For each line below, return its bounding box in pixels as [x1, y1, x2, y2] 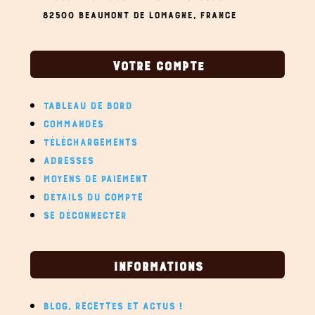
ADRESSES [43, 151, 94, 165]
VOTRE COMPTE [111, 56, 204, 72]
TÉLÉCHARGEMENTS [43, 133, 138, 146]
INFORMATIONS [112, 256, 202, 272]
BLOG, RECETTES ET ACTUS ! [43, 297, 184, 310]
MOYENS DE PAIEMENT [43, 169, 148, 183]
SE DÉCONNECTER [43, 206, 127, 219]
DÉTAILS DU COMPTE [43, 188, 143, 201]
